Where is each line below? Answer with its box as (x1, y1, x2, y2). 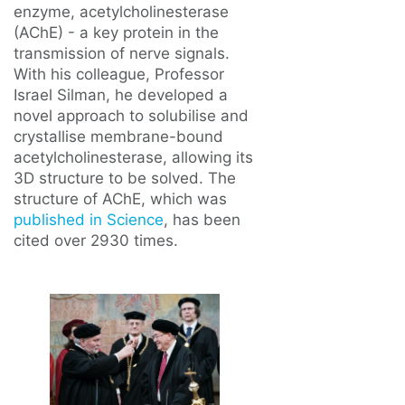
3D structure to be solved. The (14, 169, 236, 187)
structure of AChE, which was (14, 190, 227, 208)
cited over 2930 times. (14, 231, 178, 250)
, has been (164, 211, 240, 229)
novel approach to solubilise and (14, 107, 249, 125)
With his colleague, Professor (14, 65, 224, 83)
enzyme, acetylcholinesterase (14, 3, 229, 21)
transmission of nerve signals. (14, 44, 230, 62)
